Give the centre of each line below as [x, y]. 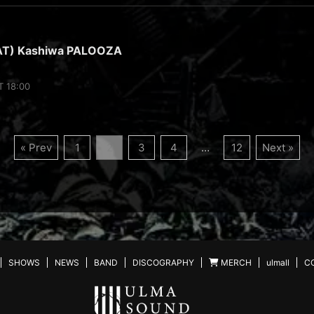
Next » [278, 147]
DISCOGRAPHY [163, 262]
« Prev [36, 147]
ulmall [278, 262]
